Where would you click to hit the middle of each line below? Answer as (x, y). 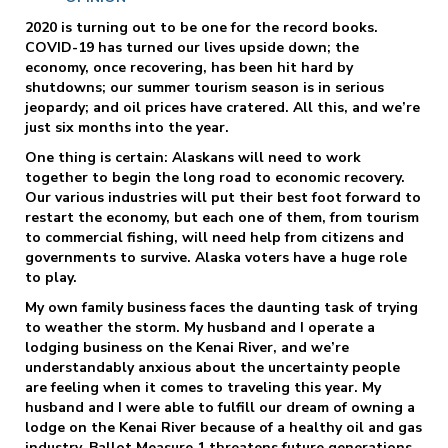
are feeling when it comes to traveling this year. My (203, 387)
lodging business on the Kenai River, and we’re (187, 347)
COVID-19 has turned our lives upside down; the (192, 47)
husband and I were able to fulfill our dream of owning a (220, 407)
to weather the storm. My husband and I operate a (200, 327)
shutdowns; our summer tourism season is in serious (204, 87)
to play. (51, 277)
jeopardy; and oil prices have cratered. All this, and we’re (222, 107)
